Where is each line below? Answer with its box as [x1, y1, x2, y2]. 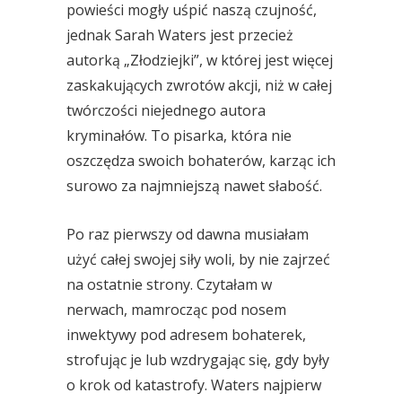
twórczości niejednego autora [66, 100, 266, 120]
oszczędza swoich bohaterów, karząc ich [66, 151, 336, 170]
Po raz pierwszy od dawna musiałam [66, 224, 309, 244]
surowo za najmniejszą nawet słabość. [66, 176, 322, 196]
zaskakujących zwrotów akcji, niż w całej [66, 75, 332, 95]
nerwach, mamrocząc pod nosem [66, 300, 286, 319]
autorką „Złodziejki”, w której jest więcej [66, 50, 333, 70]
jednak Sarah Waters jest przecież [66, 25, 293, 45]
